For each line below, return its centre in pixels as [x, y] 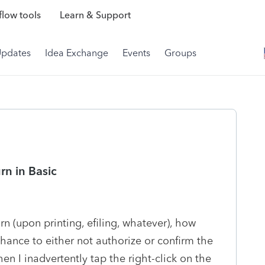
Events [136, 53]
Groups [180, 53]
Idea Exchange [77, 53]
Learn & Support [95, 15]
